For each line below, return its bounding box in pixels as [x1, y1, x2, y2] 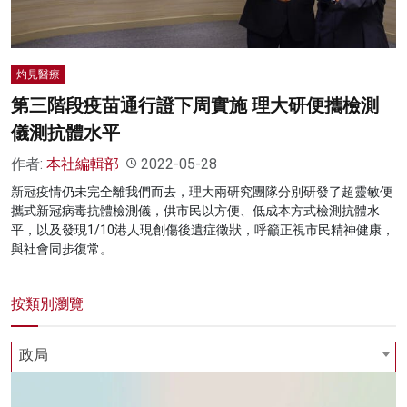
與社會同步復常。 [11, 241, 113, 256]
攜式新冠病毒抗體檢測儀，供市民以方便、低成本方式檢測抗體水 [11, 203, 380, 218]
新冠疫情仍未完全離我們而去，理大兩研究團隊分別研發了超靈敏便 [11, 184, 392, 199]
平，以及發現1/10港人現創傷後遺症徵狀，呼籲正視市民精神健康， [11, 222, 394, 237]
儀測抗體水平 [11, 121, 120, 144]
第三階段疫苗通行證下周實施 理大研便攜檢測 [11, 94, 379, 116]
